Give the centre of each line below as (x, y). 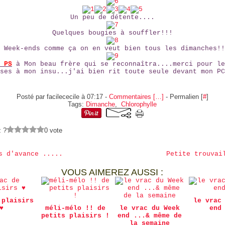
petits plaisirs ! (76, 216)
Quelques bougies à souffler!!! (112, 33)
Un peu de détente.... (112, 17)
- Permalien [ (183, 97)
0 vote (53, 130)
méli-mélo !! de (76, 208)
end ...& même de (149, 216)
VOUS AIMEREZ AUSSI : (113, 172)
